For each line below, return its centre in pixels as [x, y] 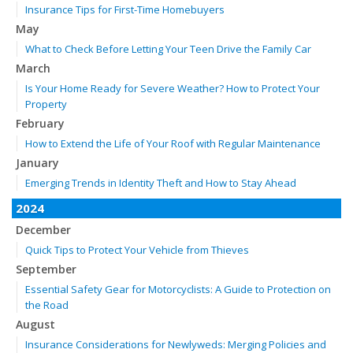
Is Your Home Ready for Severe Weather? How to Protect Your [173, 88]
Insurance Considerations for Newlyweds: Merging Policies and [176, 344]
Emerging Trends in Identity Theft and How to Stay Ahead [161, 183]
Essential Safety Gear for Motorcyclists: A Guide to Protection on [178, 289]
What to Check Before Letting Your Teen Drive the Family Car [168, 49]
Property [46, 104]
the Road [47, 305]
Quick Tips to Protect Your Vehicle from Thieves [137, 250]
